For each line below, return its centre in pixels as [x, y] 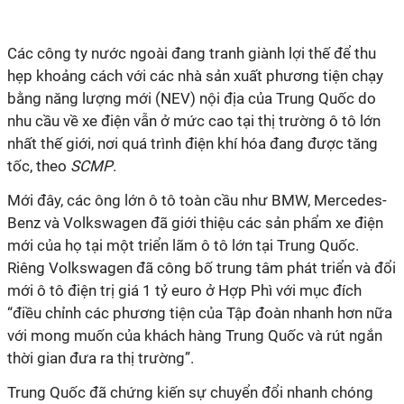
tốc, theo [39, 166]
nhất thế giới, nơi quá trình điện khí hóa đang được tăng [193, 143]
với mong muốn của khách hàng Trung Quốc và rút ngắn [195, 335]
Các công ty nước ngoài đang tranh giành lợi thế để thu [192, 53]
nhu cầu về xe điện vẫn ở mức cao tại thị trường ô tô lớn [194, 121]
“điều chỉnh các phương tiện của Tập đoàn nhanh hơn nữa [200, 313]
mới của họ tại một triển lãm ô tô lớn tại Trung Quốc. [183, 245]
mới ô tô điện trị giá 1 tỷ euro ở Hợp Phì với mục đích [184, 290]
